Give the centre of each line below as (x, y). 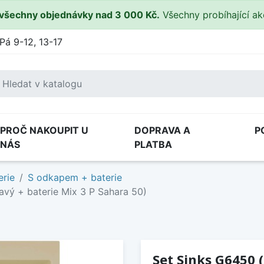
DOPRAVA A (162, 130)
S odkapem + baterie (75, 177)
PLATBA (153, 144)
